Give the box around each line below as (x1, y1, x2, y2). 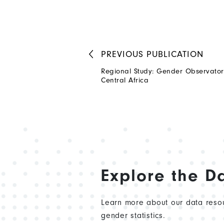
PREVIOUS (101, 49, 143, 60)
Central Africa (101, 76, 148, 85)
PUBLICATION (143, 49, 203, 60)
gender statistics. (101, 211, 165, 220)
